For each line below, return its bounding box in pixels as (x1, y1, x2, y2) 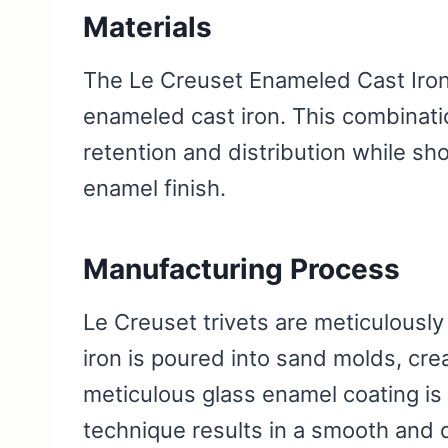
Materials (83, 10, 212, 45)
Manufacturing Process (83, 252, 400, 287)
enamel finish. (83, 175, 226, 202)
